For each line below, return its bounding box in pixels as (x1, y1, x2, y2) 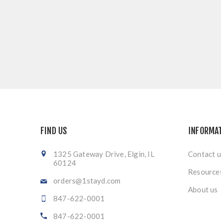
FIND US (40, 125, 68, 136)
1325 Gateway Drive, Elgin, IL (53, 149, 154, 158)
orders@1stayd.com (53, 176, 121, 185)
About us (188, 185, 218, 194)
